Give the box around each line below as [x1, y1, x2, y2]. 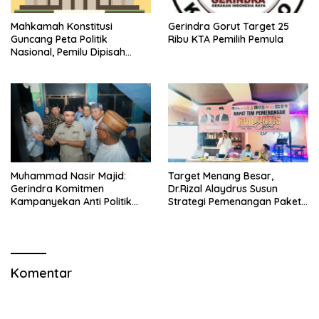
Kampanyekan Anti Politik [11, 194, 132, 208]
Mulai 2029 [11, 58, 61, 72]
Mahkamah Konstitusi [11, 20, 113, 33]
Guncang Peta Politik [11, 33, 108, 46]
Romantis [168, 207, 213, 221]
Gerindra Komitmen [11, 182, 104, 195]
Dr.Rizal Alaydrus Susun [168, 182, 278, 195]
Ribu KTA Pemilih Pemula [168, 33, 286, 46]
